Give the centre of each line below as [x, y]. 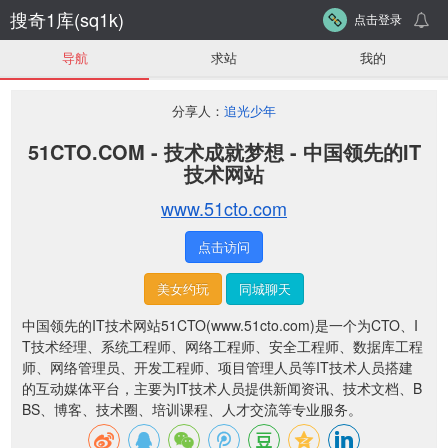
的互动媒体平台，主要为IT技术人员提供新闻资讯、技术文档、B [222, 388]
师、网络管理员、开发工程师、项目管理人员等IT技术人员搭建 [217, 367]
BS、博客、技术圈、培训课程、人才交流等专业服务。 [192, 409]
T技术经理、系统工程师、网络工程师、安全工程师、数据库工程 [222, 346]
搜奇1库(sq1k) [67, 19]
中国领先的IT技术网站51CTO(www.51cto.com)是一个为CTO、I [220, 325]
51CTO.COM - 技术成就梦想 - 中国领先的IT [224, 151]
